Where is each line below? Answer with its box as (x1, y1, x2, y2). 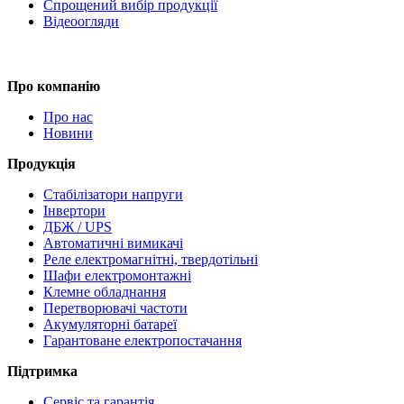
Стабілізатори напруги (43, 186, 183, 202)
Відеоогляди (43, 13, 119, 29)
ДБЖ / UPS (43, 218, 112, 234)
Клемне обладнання (43, 283, 166, 299)
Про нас (43, 108, 93, 124)
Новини (43, 124, 93, 141)
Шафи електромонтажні (43, 267, 191, 283)
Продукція (7, 155, 76, 171)
